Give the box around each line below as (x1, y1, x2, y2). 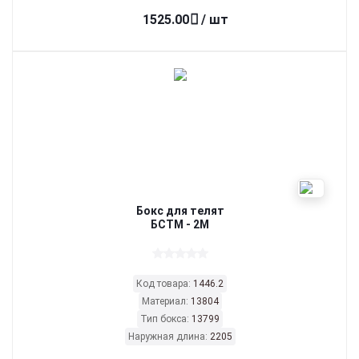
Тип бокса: (140, 313, 192, 325)
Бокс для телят (135, 204, 224, 217)
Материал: (141, 296, 191, 307)
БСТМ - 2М (151, 218, 209, 231)
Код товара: (136, 278, 193, 289)
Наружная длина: (127, 331, 210, 342)
